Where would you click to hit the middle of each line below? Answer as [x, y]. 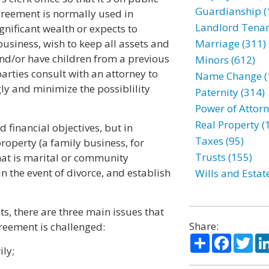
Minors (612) [225, 60]
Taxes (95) [219, 141]
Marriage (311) [230, 44]
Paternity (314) [230, 92]
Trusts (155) [223, 157]
